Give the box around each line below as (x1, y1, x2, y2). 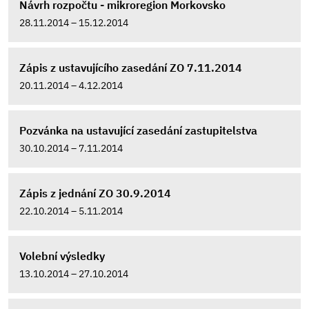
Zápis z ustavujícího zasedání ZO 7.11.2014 (19, 61, 242, 74)
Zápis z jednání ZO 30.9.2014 (19, 186, 171, 200)
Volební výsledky (19, 249, 105, 263)
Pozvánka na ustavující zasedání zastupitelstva (19, 123, 257, 137)
